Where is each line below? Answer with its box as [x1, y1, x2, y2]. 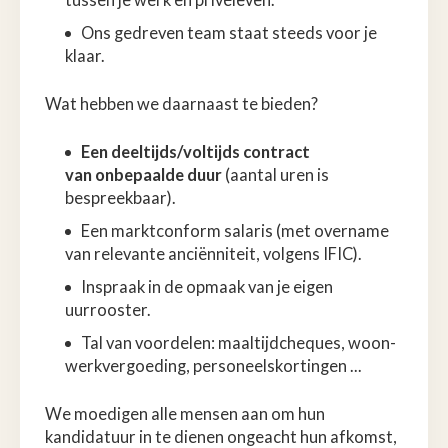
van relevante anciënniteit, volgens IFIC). [65, 243, 362, 264]
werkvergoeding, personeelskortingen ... [65, 355, 362, 376]
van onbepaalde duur [65, 164, 222, 185]
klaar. [65, 45, 105, 66]
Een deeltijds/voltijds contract [81, 141, 310, 162]
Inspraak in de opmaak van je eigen [81, 276, 333, 297]
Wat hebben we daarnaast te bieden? [45, 93, 318, 114]
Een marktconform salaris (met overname [81, 220, 389, 241]
